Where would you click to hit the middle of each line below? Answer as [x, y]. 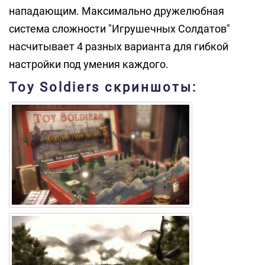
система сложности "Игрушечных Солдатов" [119, 29]
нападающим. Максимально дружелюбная [117, 11]
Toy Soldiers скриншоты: [103, 87]
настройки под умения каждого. [89, 64]
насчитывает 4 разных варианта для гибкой [119, 46]
